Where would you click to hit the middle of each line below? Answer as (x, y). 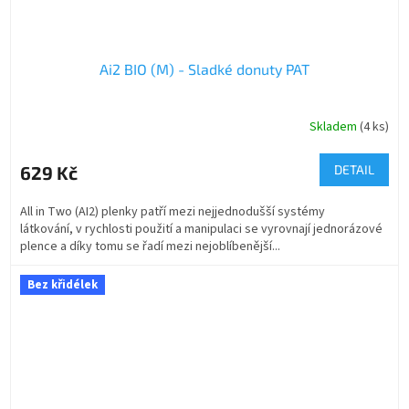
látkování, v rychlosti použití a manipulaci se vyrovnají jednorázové (201, 230)
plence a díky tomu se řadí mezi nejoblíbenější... (150, 247)
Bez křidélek (63, 285)
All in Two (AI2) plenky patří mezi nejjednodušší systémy (173, 212)
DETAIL (354, 170)
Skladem (335, 126)
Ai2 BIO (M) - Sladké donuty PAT (204, 69)
